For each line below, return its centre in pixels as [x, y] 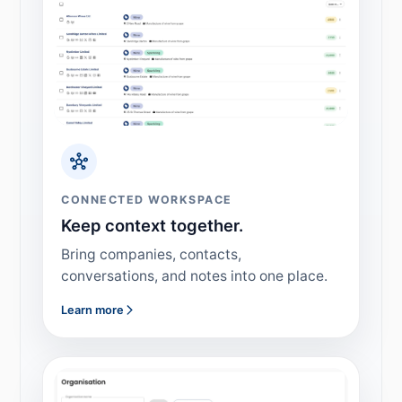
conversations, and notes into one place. [195, 275]
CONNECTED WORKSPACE [147, 199]
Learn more [93, 310]
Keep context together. [153, 226]
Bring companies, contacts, [152, 254]
